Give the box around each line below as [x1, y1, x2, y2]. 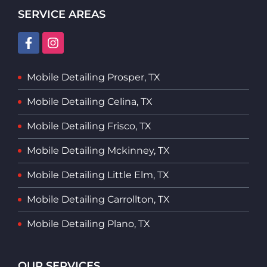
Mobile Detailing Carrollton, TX [27, 193, 170, 205]
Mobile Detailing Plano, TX [27, 218, 150, 229]
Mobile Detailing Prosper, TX [27, 71, 160, 83]
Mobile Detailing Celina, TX [27, 95, 153, 107]
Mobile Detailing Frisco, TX [27, 120, 151, 132]
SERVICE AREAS [18, 7, 105, 21]
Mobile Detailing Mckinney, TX [27, 144, 170, 156]
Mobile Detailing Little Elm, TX [27, 169, 169, 181]
